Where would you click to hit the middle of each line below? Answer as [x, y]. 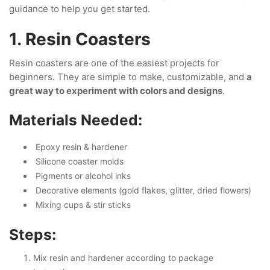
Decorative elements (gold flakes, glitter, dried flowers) [142, 190]
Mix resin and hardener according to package [123, 257]
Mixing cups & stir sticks [82, 205]
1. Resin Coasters [80, 39]
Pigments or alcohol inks [82, 176]
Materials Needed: [76, 120]
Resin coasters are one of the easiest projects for [114, 63]
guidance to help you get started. [80, 8]
